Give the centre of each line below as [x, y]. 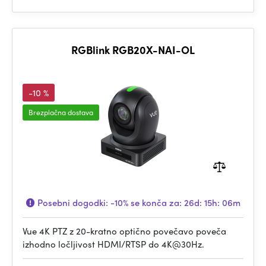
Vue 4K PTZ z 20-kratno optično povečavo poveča [124, 231]
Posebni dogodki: [72, 202]
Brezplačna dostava [61, 112]
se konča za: [156, 202]
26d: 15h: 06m [212, 202]
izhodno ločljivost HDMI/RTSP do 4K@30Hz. [113, 244]
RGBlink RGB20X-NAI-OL [133, 50]
